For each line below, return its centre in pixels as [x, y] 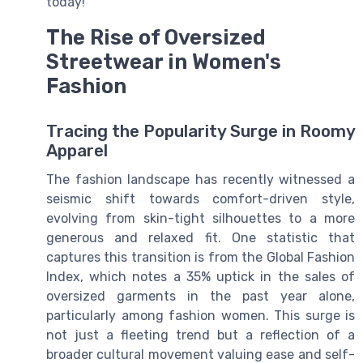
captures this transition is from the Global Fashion [201, 258]
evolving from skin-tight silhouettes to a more [201, 219]
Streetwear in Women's [164, 62]
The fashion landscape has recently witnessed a [201, 180]
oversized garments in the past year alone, [201, 297]
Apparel [77, 151]
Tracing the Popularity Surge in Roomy [201, 132]
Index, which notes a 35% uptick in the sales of [201, 277]
